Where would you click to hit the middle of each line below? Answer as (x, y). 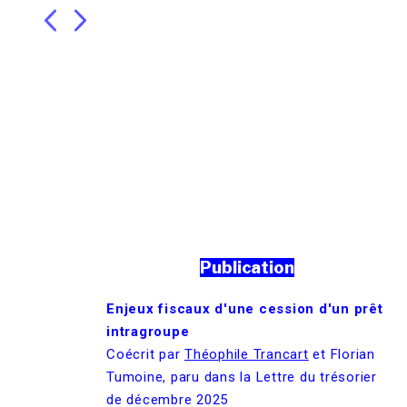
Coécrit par (145, 355)
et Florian (342, 355)
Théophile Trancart (247, 355)
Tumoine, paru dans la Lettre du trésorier (242, 377)
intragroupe (148, 332)
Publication (247, 268)
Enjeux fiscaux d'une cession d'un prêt (245, 309)
